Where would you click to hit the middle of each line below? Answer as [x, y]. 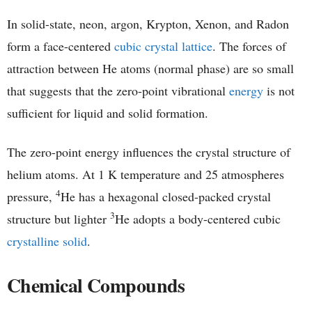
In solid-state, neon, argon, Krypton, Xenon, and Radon [148, 23]
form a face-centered [61, 46]
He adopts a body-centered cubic [198, 218]
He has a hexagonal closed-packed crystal [166, 196]
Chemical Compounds [96, 285]
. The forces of [249, 46]
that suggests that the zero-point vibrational [118, 90]
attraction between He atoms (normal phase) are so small [150, 68]
